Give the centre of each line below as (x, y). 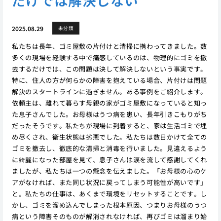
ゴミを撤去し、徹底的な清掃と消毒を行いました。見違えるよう (109, 148)
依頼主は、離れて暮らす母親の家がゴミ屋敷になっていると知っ (109, 103)
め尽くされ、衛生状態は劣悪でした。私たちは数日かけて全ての (109, 137)
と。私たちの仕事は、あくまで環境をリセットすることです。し (109, 194)
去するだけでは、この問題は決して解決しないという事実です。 (109, 69)
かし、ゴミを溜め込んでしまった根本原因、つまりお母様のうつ (109, 205)
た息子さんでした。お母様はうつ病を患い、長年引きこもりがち (109, 114)
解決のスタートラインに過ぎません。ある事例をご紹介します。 (109, 92)
